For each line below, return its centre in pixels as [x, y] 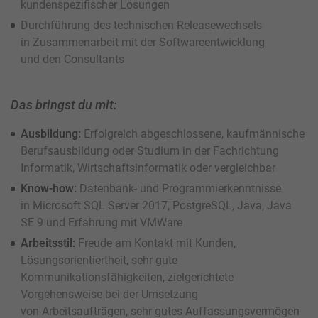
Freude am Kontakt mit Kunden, [155, 243]
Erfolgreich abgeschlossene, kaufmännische [193, 134]
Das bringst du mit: [64, 105]
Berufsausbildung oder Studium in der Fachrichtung [150, 151]
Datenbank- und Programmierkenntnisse [179, 189]
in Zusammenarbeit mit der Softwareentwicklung [143, 43]
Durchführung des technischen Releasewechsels [141, 26]
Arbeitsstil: [48, 243]
